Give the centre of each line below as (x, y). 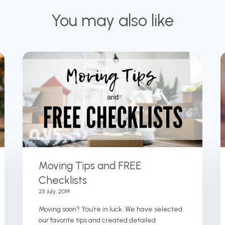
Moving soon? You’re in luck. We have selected (111, 209)
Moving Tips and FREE (90, 165)
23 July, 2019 (54, 191)
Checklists (63, 180)
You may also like (113, 20)
